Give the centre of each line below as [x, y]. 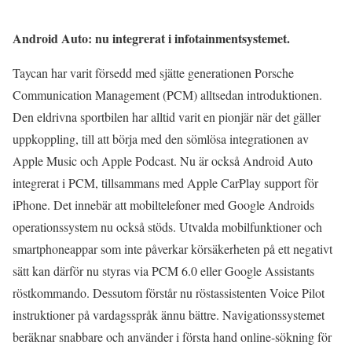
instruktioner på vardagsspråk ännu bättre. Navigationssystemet [169, 314]
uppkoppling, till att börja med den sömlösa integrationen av [161, 138]
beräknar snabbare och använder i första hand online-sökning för [172, 336]
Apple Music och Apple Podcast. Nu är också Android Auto [163, 160]
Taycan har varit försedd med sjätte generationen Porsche [153, 72]
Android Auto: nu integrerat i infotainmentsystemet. [151, 38]
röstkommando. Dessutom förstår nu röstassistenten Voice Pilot [169, 292]
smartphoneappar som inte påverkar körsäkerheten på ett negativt [172, 248]
